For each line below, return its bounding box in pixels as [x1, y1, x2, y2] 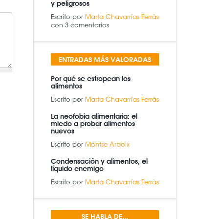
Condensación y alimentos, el [51, 157, 148, 166]
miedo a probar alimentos [51, 119, 135, 128]
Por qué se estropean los [51, 74, 131, 83]
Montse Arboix [85, 140, 130, 148]
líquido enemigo [51, 164, 104, 173]
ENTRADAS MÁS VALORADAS [59, 55, 151, 64]
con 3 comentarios [51, 21, 109, 29]
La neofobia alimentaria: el [51, 112, 137, 121]
